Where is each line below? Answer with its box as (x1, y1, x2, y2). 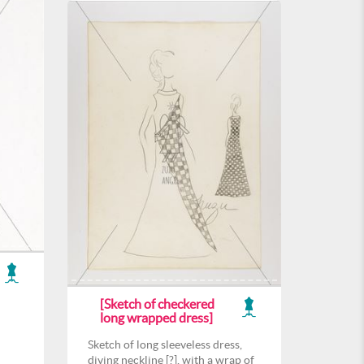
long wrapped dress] (100, 310, 213, 325)
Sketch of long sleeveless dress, (88, 338, 242, 351)
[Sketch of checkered (100, 297, 214, 311)
